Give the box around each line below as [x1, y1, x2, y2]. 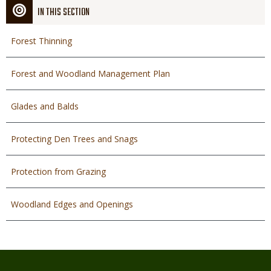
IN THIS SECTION [38, 5, 90, 21]
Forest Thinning [11, 35, 72, 47]
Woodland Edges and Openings [11, 198, 133, 211]
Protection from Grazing [11, 166, 106, 178]
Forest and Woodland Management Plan [11, 68, 170, 80]
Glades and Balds [11, 100, 79, 113]
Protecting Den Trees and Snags [11, 133, 138, 145]
